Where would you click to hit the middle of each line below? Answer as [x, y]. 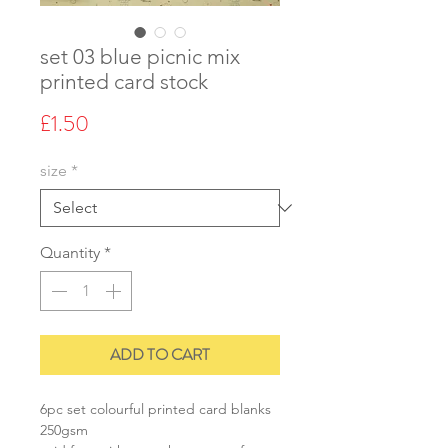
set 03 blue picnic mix [140, 56]
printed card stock [124, 81]
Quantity [70, 252]
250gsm [64, 429]
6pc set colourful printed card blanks [155, 408]
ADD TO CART [160, 354]
